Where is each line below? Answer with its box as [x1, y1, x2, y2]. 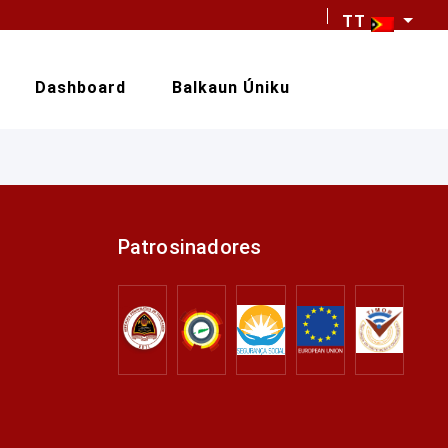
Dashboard [34, 78, 126, 97]
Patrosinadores [117, 235, 262, 259]
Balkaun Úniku [171, 78, 290, 97]
